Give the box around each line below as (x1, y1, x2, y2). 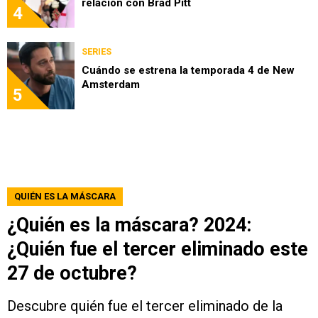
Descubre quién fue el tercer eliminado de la (7, 297, 283, 315)
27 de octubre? (7, 262, 137, 285)
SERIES (82, 46, 111, 57)
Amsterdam (82, 78, 140, 92)
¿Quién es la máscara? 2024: (7, 214, 251, 237)
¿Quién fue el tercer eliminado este (7, 238, 308, 261)
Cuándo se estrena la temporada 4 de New (82, 64, 295, 77)
